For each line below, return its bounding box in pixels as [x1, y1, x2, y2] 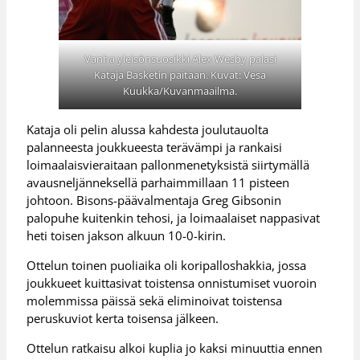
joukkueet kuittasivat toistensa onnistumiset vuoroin [27, 275, 317, 292]
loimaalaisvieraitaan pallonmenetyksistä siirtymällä [27, 157, 310, 174]
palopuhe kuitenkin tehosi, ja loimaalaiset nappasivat [27, 210, 321, 227]
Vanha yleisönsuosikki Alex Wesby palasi [84, 51, 276, 66]
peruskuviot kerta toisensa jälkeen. [27, 310, 219, 327]
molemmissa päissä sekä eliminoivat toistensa [27, 292, 283, 309]
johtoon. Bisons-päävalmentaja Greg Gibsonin [27, 192, 282, 209]
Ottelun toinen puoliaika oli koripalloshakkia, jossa [27, 257, 307, 274]
